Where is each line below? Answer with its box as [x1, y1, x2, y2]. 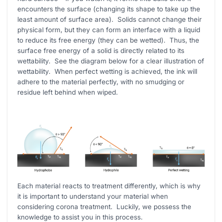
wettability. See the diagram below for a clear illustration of [17, 56, 205, 65]
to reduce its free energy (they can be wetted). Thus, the [17, 36, 200, 44]
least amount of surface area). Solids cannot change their [17, 15, 202, 23]
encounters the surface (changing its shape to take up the [17, 4, 201, 13]
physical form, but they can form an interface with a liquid [17, 25, 201, 34]
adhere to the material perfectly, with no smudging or [17, 77, 185, 86]
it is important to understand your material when [17, 192, 168, 200]
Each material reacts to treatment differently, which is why [17, 181, 201, 190]
